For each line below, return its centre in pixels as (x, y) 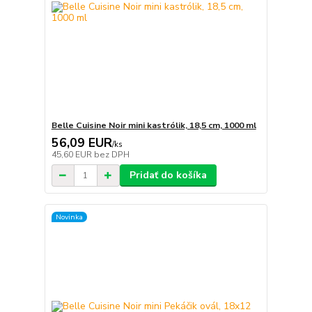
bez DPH (111, 155)
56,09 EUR (81, 143)
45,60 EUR (72, 155)
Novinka (69, 217)
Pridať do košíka (168, 175)
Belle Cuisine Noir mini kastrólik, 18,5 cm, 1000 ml (154, 126)
